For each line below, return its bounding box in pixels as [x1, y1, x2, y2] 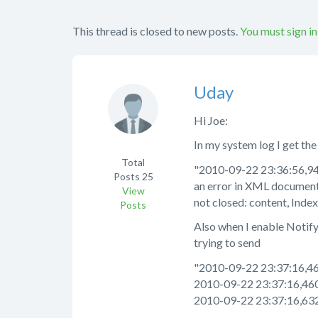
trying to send [194, 236, 261, 250]
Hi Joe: [194, 113, 228, 127]
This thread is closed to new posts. [72, 23, 238, 38]
